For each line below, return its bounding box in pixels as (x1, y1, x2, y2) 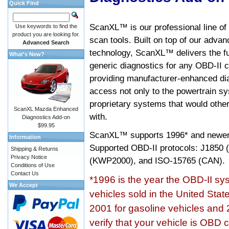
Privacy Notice (11, 154, 47, 160)
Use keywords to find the (15, 23, 77, 29)
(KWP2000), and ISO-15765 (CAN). (89, 155, 225, 166)
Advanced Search (22, 39, 70, 45)
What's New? (9, 51, 44, 57)
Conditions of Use (11, 162, 55, 168)
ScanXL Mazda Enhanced (14, 106, 78, 112)
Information (9, 134, 41, 140)
